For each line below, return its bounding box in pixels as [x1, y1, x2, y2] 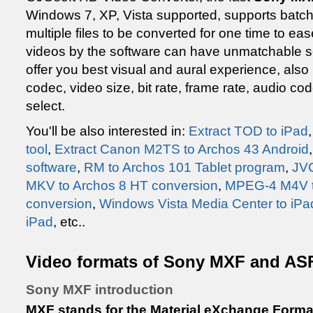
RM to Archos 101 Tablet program [84, 160, 285, 175]
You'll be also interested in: [26, 124, 189, 138]
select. [26, 99, 65, 113]
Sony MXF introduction [26, 282, 173, 297]
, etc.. [53, 214, 85, 229]
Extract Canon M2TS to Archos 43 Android [54, 142, 309, 156]
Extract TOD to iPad [189, 124, 308, 138]
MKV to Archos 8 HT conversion [26, 178, 218, 193]
